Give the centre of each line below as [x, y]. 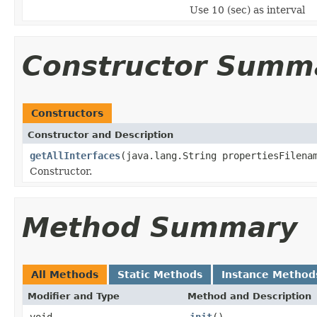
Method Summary [160, 227]
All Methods [65, 274]
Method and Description [249, 296]
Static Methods [160, 274]
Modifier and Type [74, 296]
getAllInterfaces [75, 155]
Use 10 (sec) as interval [247, 10]
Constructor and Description [100, 134]
